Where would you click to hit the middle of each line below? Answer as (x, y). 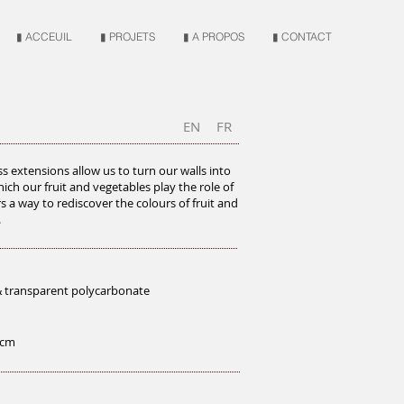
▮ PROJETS (128, 37)
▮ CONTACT (302, 37)
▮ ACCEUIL (44, 37)
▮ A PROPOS (214, 37)
